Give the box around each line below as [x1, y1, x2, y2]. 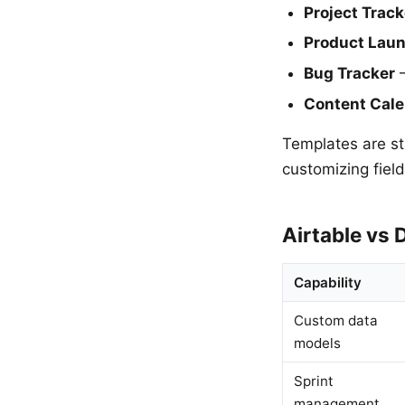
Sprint [294, 372, 334, 390]
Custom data [294, 311, 378, 329]
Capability [294, 273, 362, 291]
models [294, 334, 341, 352]
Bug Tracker [304, 63, 395, 82]
